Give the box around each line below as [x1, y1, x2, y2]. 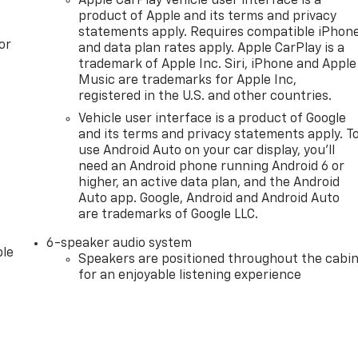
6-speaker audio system [46, 237, 193, 251]
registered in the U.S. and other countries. [78, 90, 332, 104]
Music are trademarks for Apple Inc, [78, 74, 297, 88]
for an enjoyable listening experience [78, 269, 302, 283]
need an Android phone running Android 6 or [78, 161, 345, 174]
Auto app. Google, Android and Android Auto [78, 193, 340, 206]
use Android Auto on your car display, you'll [78, 145, 336, 158]
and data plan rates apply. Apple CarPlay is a [78, 42, 345, 56]
